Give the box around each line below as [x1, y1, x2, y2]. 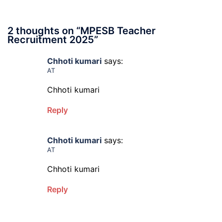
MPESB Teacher [80, 25, 156, 37]
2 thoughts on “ [7, 25, 80, 37]
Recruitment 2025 [7, 34, 94, 46]
